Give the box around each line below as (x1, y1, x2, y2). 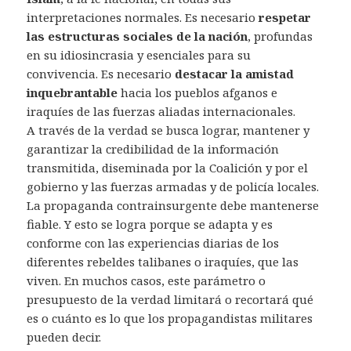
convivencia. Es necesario (27, 66, 175, 82)
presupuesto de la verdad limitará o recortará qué (27, 291, 314, 308)
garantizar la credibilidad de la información (27, 141, 280, 157)
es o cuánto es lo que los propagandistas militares (27, 310, 313, 327)
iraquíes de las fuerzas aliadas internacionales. (27, 103, 296, 120)
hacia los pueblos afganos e (118, 85, 278, 101)
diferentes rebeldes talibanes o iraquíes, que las (27, 254, 299, 270)
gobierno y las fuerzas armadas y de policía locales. (27, 179, 320, 195)
